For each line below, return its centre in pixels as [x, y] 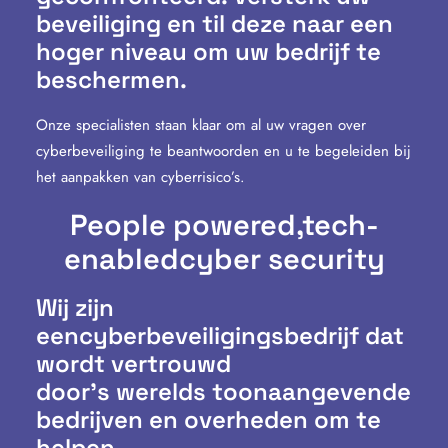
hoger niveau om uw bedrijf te [208, 51]
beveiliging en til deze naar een [214, 23]
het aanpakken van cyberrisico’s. [140, 177]
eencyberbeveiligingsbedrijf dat [220, 335]
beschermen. [111, 79]
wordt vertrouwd [133, 363]
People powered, [185, 224]
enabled [121, 258]
